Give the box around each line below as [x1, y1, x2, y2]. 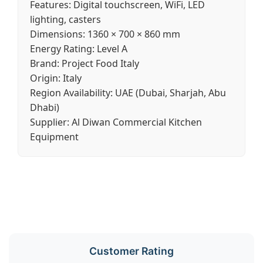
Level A [95, 42, 127, 55]
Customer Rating [89, 245, 174, 257]
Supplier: [30, 116, 69, 129]
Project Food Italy [59, 57, 139, 70]
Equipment [30, 130, 79, 143]
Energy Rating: [30, 42, 95, 55]
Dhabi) [30, 101, 59, 114]
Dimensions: [30, 28, 85, 41]
